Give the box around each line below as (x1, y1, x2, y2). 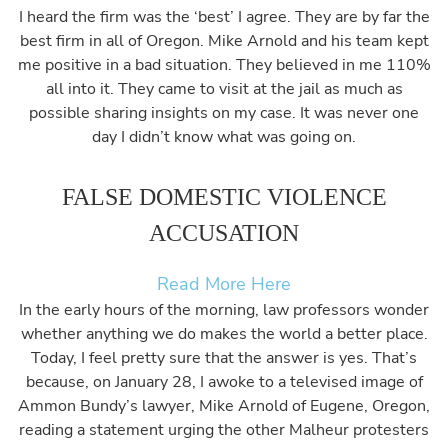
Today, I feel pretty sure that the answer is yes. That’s (31, 347, 417, 369)
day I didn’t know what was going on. (92, 126, 356, 148)
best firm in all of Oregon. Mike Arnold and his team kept (19, 30, 429, 52)
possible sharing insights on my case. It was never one (29, 102, 419, 124)
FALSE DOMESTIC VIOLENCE (61, 184, 387, 210)
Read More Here (157, 272, 291, 296)
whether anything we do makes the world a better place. (20, 323, 428, 345)
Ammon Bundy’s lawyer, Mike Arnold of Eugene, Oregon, (18, 395, 430, 417)
